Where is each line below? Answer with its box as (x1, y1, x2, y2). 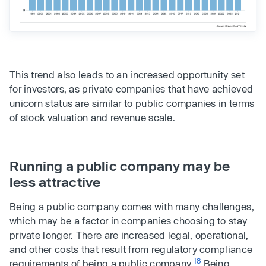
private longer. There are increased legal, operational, (9, 229, 249, 241)
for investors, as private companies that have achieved (9, 83, 254, 95)
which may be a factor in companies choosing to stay (9, 215, 248, 227)
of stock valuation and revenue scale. (9, 112, 176, 123)
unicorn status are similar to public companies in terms (9, 97, 255, 109)
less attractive (9, 174, 101, 190)
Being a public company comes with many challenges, (9, 201, 254, 213)
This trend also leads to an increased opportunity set (9, 69, 245, 81)
